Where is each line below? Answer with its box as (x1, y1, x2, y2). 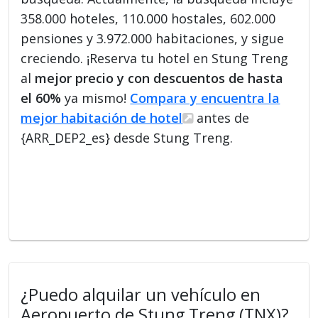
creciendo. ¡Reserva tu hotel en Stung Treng (21, 49, 289, 67)
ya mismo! (61, 89, 131, 106)
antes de (193, 109, 250, 126)
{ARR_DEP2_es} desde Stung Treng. (21, 128, 234, 146)
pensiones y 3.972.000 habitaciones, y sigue (21, 29, 285, 47)
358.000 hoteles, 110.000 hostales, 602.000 (21, 9, 276, 27)
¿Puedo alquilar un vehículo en (21, 283, 261, 306)
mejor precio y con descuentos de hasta (35, 69, 284, 87)
